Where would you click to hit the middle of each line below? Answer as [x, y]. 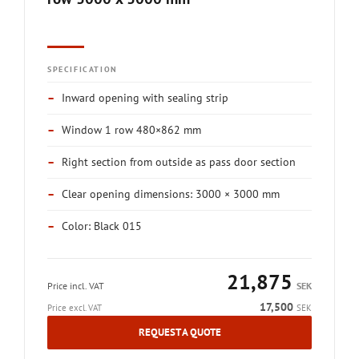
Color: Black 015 [102, 226]
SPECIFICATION [83, 69]
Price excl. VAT [75, 308]
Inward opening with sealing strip [145, 98]
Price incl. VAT [76, 286]
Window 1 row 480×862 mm [131, 130]
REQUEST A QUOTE [179, 332]
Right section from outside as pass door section [179, 162]
